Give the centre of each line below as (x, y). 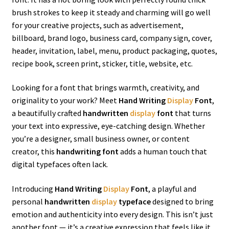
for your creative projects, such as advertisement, (97, 25)
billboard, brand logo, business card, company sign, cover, (112, 38)
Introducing (33, 188)
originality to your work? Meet (65, 100)
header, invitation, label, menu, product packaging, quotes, (114, 50)
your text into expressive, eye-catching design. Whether (108, 126)
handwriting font (87, 152)
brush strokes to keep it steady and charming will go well (111, 12)
